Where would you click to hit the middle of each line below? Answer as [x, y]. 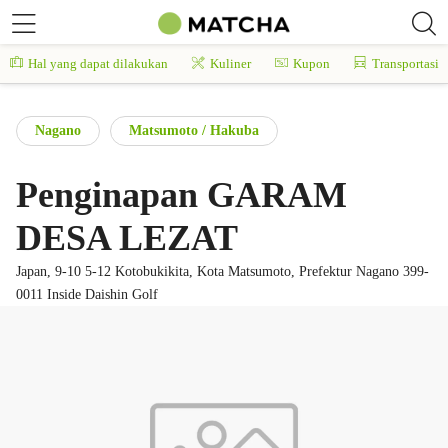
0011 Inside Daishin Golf [87, 294]
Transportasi [405, 63]
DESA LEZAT [127, 238]
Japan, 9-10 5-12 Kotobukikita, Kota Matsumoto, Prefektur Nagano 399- [222, 271]
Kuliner [230, 63]
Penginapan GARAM [181, 195]
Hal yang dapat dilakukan [98, 63]
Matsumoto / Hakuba [194, 130]
